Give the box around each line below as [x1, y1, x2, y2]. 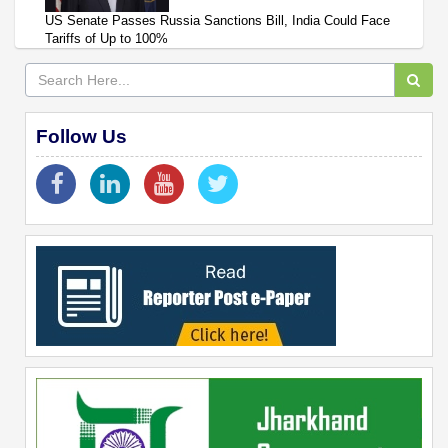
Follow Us [36, 125, 127, 147]
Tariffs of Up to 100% [45, 30, 168, 46]
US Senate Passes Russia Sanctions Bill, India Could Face [45, 12, 390, 28]
